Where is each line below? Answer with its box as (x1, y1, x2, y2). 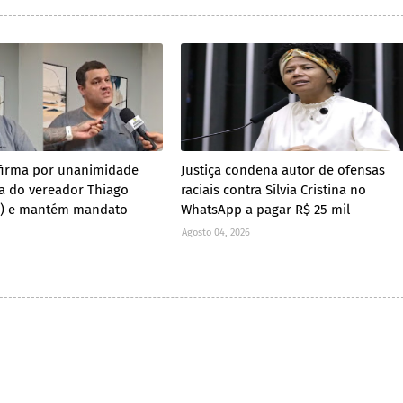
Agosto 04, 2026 (181, 227, 250, 239)
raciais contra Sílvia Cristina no (180, 182, 366, 199)
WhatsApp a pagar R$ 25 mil (180, 201, 350, 219)
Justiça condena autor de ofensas (180, 162, 385, 179)
